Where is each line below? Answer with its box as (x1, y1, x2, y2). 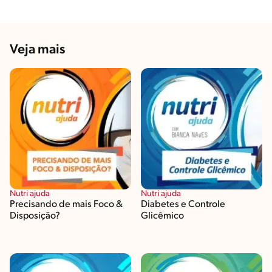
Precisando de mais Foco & (10, 199, 123, 209)
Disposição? (10, 211, 60, 221)
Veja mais (10, 42, 66, 57)
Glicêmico (141, 211, 184, 221)
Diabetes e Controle (141, 199, 225, 209)
